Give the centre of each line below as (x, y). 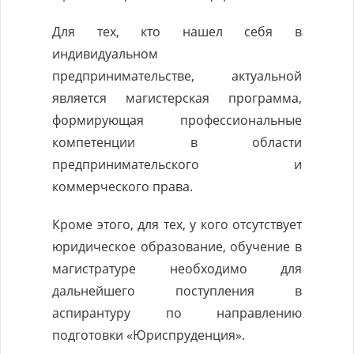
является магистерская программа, (177, 98)
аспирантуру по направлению (177, 313)
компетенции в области (177, 142)
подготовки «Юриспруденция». (149, 335)
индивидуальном (105, 54)
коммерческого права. (122, 186)
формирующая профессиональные (177, 120)
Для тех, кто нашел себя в (177, 32)
